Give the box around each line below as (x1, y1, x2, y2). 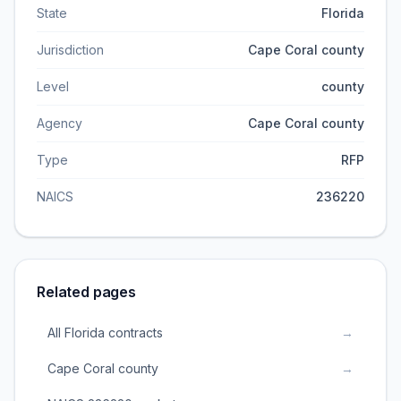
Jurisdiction (37, 42, 104, 57)
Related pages (37, 283, 136, 301)
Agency (37, 115, 82, 131)
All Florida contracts (47, 325, 163, 340)
